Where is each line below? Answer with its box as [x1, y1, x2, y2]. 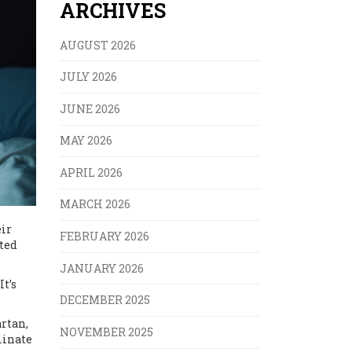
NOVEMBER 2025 [60, 324, 153, 339]
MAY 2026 [60, 133, 112, 148]
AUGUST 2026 [60, 37, 136, 53]
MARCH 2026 [60, 196, 130, 212]
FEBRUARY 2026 [60, 229, 149, 244]
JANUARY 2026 [60, 260, 144, 276]
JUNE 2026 [60, 101, 120, 116]
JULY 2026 [60, 69, 117, 85]
